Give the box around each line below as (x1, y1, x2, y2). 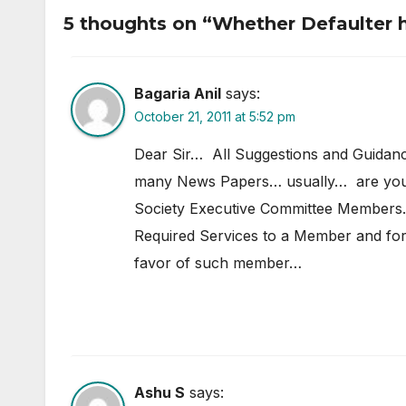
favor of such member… (134, 253, 306, 272)
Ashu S (134, 382, 185, 401)
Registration (78, 7, 221, 34)
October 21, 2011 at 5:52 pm (134, 108, 295, 124)
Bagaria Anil (134, 83, 221, 102)
